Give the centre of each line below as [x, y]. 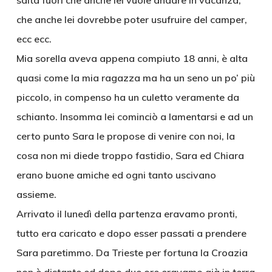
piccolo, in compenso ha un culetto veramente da [127, 97]
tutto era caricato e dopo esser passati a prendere [131, 233]
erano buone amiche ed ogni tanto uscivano [116, 175]
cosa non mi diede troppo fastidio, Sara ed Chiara [130, 155]
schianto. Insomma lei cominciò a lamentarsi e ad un [134, 117]
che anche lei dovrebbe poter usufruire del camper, [131, 19]
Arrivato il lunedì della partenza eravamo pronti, [127, 214]
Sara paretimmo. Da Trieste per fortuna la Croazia [132, 253]
